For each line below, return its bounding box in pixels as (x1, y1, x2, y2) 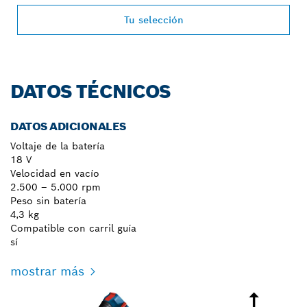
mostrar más (10, 262, 84, 279)
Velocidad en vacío (10, 167, 99, 180)
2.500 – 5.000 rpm (10, 180, 101, 193)
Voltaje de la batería (10, 139, 105, 152)
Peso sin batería (10, 194, 86, 207)
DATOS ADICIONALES (10, 119, 126, 134)
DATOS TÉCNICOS (10, 79, 171, 103)
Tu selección (123, 13, 184, 26)
